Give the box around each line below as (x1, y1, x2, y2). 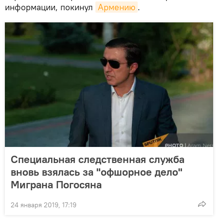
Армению (98, 1, 135, 13)
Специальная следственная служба (11, 152, 184, 166)
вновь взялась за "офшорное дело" (11, 165, 182, 179)
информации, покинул (5, 1, 95, 13)
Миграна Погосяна (11, 178, 102, 192)
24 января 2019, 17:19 (11, 200, 76, 210)
